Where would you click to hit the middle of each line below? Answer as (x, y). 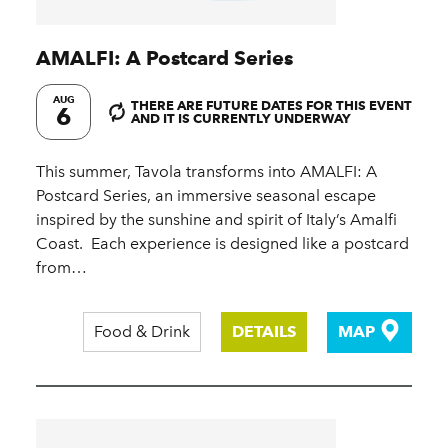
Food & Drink (141, 332)
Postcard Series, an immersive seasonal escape (206, 196)
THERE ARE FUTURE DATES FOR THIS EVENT (271, 105)
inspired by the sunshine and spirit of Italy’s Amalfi (216, 220)
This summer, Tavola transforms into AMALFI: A (206, 172)
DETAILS (263, 332)
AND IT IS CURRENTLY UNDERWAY (241, 118)
